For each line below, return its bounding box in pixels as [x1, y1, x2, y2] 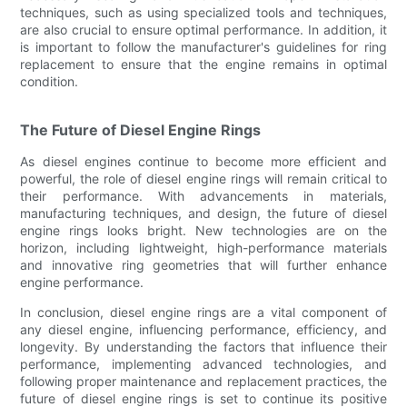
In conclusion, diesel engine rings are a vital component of [20, 304, 387, 321]
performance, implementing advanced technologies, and [20, 356, 387, 372]
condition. [20, 74, 79, 90]
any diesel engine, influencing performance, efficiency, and [20, 322, 387, 338]
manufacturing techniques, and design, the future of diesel [20, 205, 387, 222]
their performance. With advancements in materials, [20, 188, 387, 204]
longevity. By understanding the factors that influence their [20, 339, 387, 355]
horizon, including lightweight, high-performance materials [20, 240, 387, 256]
